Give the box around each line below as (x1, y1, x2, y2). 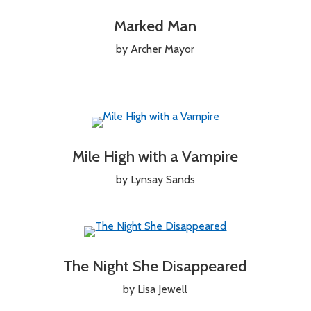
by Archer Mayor (116, 42, 195, 56)
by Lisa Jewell (123, 282, 188, 296)
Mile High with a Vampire (72, 146, 239, 166)
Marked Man (114, 15, 197, 35)
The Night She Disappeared (63, 255, 248, 276)
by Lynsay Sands (115, 172, 195, 186)
